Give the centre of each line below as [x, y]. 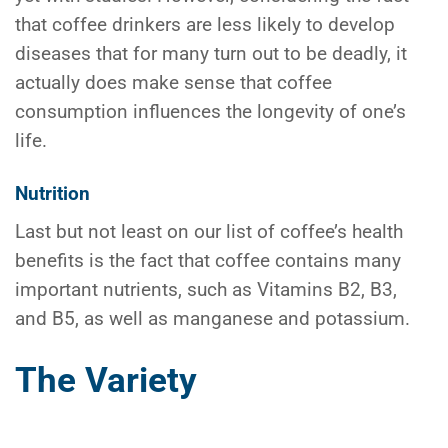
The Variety [106, 380]
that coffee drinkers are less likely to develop [205, 24]
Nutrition [52, 193]
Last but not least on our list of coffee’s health [209, 231]
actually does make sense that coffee [173, 82]
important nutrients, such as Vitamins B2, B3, [206, 289]
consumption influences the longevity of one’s [210, 111]
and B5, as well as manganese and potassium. [212, 318]
